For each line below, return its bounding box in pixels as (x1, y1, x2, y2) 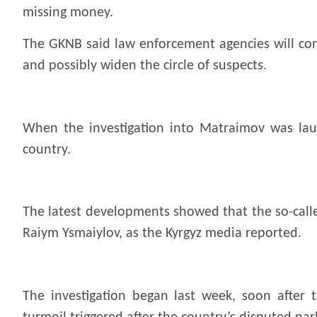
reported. (246, 226, 301, 241)
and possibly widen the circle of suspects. (23, 58, 267, 73)
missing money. (23, 6, 113, 21)
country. (23, 142, 71, 157)
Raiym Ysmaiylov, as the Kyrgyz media (23, 226, 246, 241)
